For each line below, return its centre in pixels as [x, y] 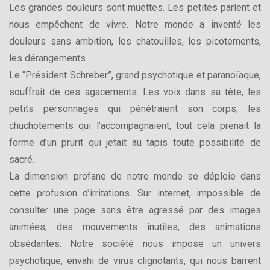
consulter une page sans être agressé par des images [135, 210]
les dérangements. [48, 58]
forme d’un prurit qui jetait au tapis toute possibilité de [135, 142]
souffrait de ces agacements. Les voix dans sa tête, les [135, 92]
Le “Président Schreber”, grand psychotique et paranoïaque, [135, 75]
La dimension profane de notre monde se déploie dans [135, 176]
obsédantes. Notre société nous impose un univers [135, 243]
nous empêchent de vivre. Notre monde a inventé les [135, 24]
